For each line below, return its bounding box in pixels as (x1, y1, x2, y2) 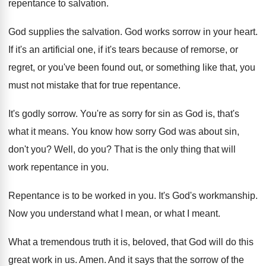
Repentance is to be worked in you (8, 191, 154, 201)
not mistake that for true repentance (31, 80, 178, 90)
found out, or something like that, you (102, 62, 255, 72)
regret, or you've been (8, 62, 99, 72)
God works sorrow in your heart (125, 27, 255, 37)
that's (217, 109, 239, 119)
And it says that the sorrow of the (108, 255, 244, 265)
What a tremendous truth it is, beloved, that (8, 237, 186, 247)
